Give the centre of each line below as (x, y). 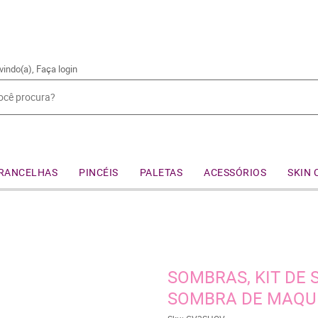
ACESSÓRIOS (235, 172)
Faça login (57, 69)
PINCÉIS (99, 172)
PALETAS (161, 172)
